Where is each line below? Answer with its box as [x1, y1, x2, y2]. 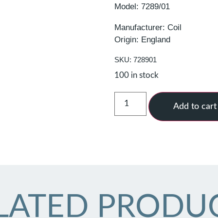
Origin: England [114, 35, 171, 44]
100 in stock [114, 71, 159, 79]
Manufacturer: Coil [114, 22, 182, 32]
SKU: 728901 [114, 55, 157, 64]
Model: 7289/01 [114, 1, 170, 11]
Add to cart [173, 102, 217, 111]
